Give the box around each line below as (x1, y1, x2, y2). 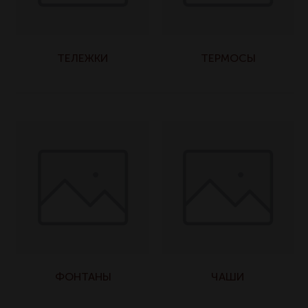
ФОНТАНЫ (54, 271, 111, 283)
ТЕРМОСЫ (200, 52, 256, 64)
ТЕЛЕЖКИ (57, 52, 109, 64)
